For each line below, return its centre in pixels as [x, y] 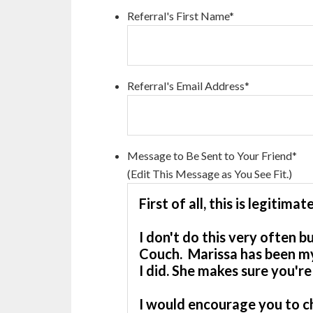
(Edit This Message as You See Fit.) [210, 174]
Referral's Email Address [186, 86]
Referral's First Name [178, 16]
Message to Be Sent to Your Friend [210, 156]
